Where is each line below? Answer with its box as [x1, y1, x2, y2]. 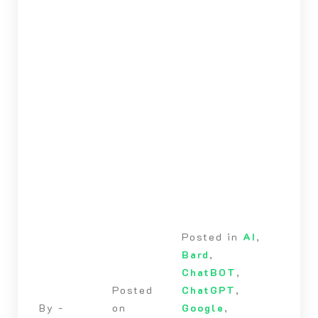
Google [181, 301, 224, 315]
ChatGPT [181, 283, 236, 297]
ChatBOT [181, 265, 236, 280]
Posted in [181, 230, 243, 244]
